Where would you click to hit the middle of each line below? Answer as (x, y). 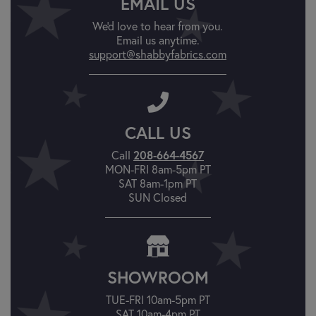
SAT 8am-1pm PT (158, 183)
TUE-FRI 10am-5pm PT (158, 299)
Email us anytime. (158, 39)
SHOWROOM (158, 277)
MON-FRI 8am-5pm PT (158, 169)
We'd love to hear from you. (158, 25)
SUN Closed (158, 197)
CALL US (158, 132)
